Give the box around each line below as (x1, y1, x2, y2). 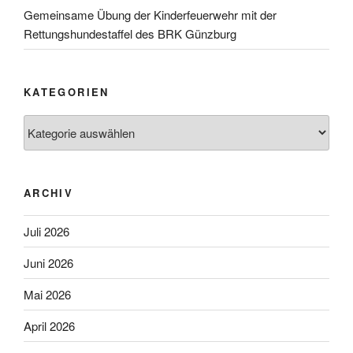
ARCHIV (24, 184, 74, 200)
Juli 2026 (24, 222, 69, 240)
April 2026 (24, 317, 75, 334)
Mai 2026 (24, 285, 71, 303)
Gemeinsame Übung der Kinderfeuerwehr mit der (24, 6, 277, 23)
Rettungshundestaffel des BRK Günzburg (24, 24, 236, 42)
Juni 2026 (24, 254, 73, 271)
